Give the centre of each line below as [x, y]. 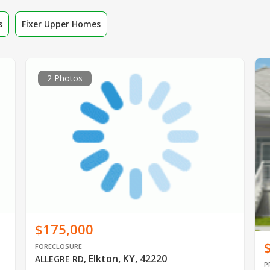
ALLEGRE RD [59, 259]
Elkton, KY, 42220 [127, 259]
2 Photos [64, 78]
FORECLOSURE [58, 246]
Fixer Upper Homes [61, 24]
